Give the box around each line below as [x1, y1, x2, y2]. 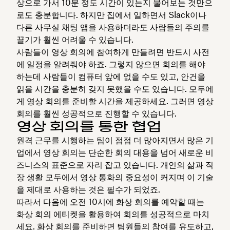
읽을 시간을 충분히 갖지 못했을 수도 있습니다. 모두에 [16, 83, 214, 94]
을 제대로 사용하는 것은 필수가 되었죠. [16, 184, 160, 195]
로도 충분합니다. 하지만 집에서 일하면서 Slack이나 [16, 9, 206, 20]
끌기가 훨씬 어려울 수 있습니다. [16, 34, 133, 45]
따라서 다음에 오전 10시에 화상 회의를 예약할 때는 [16, 196, 204, 207]
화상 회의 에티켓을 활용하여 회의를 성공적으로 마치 [16, 208, 209, 219]
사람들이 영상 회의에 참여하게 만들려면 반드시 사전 [16, 46, 209, 57]
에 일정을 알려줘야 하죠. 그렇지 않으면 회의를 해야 [16, 59, 205, 69]
